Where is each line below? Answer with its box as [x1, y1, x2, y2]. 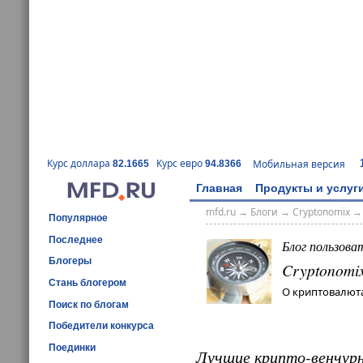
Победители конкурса [49, 320, 154, 332]
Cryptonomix [292, 205, 350, 220]
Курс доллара [47, 156, 113, 171]
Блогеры [49, 255, 92, 267]
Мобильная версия [253, 156, 345, 171]
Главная [196, 181, 242, 194]
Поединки [49, 341, 96, 353]
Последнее [49, 233, 103, 246]
